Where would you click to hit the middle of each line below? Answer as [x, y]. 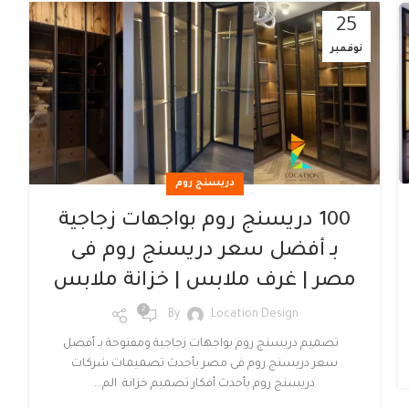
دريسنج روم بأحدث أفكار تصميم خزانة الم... [204, 384]
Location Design [255, 315]
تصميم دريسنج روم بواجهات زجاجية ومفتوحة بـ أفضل [204, 344]
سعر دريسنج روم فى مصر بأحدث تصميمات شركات [204, 364]
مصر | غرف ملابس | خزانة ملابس [204, 282]
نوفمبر [346, 49]
